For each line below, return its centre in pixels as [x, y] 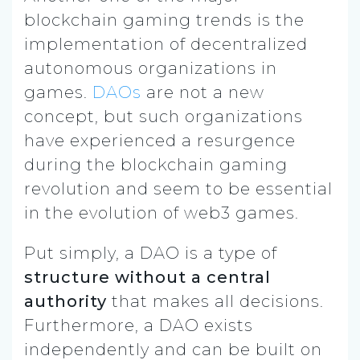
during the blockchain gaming [156, 164]
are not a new [203, 92]
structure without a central [147, 277]
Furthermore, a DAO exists [139, 325]
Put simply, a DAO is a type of [151, 253]
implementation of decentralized [166, 44]
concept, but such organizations [164, 116]
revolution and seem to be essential [178, 188]
